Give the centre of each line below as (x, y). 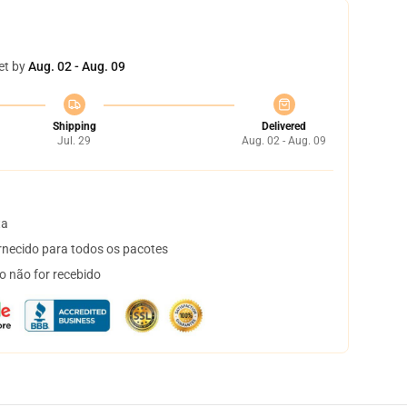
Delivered (284, 126)
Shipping (74, 126)
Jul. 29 (74, 141)
